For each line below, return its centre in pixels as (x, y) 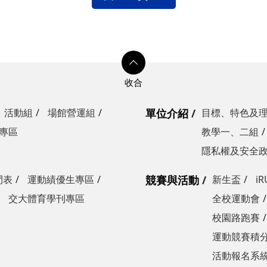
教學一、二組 (230, 131)
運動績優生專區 (61, 179)
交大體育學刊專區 (46, 198)
